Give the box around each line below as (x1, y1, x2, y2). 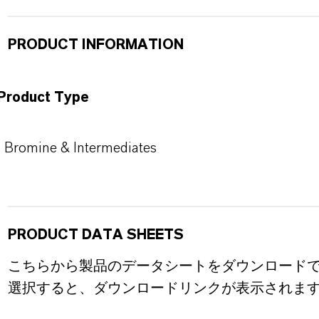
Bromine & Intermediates (4, 141, 157, 155)
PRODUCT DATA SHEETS (7, 228, 184, 242)
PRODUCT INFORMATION (7, 38, 184, 52)
